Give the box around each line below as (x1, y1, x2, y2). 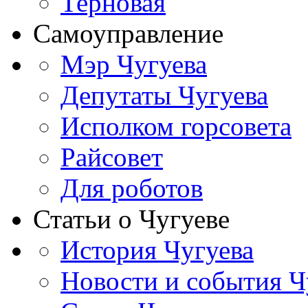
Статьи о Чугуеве (33, 203, 230, 234)
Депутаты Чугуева (60, 80, 268, 110)
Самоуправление (33, 18, 223, 48)
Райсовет (60, 142, 163, 172)
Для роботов (60, 173, 203, 203)
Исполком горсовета (60, 111, 291, 141)
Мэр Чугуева (60, 49, 207, 79)
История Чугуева (60, 234, 254, 265)
